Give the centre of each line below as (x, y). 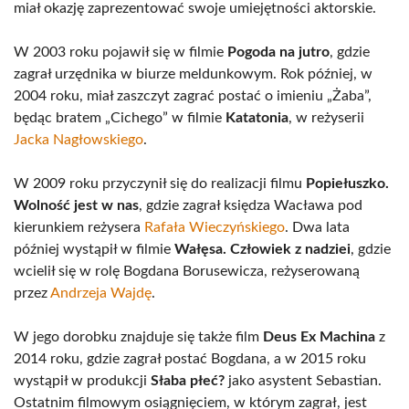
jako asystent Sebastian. (303, 381)
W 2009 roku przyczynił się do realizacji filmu (160, 184)
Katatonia (257, 118)
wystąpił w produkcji (82, 381)
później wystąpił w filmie (94, 249)
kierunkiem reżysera (79, 227)
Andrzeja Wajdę (101, 293)
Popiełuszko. (347, 184)
